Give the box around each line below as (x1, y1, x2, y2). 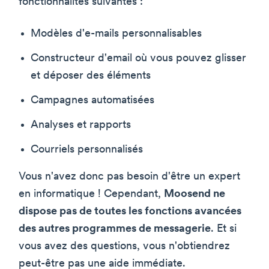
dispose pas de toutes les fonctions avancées (19, 205, 241, 217)
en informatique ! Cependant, (19, 188, 164, 200)
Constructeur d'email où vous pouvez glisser (31, 52, 246, 64)
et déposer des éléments (31, 70, 151, 82)
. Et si (211, 223, 237, 235)
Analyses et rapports (31, 119, 131, 131)
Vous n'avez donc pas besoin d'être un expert (19, 171, 240, 183)
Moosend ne (164, 188, 225, 200)
